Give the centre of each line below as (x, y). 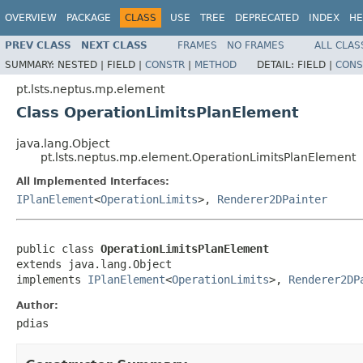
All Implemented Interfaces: (93, 181)
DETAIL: (277, 64)
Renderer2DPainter (272, 199)
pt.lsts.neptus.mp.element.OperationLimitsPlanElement (198, 157)
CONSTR (165, 64)
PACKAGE (89, 18)
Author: (37, 305)
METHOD (216, 64)
